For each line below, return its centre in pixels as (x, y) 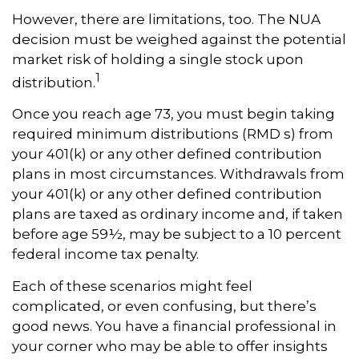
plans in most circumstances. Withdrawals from (178, 174)
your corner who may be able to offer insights (170, 347)
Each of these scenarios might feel (132, 286)
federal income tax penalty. (105, 254)
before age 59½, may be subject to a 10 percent (177, 234)
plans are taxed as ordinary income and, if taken (177, 214)
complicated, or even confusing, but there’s (164, 307)
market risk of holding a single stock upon (158, 59)
